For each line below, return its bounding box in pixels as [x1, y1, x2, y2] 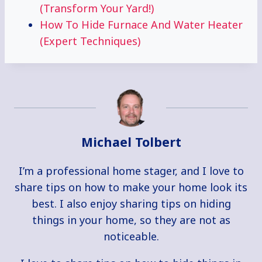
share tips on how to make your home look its [15, 180, 247, 195]
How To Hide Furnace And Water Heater [40, 18, 243, 32]
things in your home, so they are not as [32, 213, 230, 227]
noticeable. [103, 229, 159, 244]
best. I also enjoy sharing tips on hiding [31, 196, 231, 211]
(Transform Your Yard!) [40, 1, 154, 16]
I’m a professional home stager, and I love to [18, 164, 244, 178]
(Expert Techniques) [40, 34, 140, 49]
